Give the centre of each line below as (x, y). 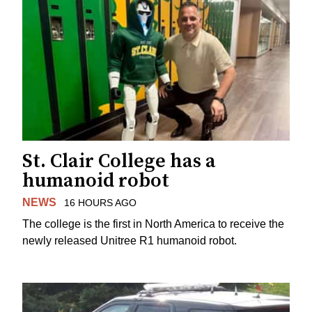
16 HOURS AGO (100, 202)
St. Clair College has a (119, 161)
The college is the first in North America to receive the (153, 224)
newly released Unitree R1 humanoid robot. (130, 240)
